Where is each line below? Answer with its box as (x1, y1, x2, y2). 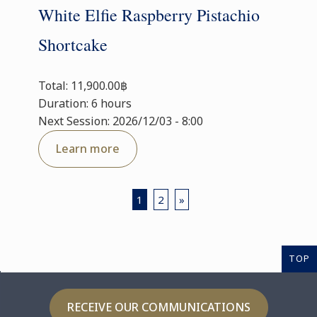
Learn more (56, 141, 120, 156)
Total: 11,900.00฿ (38, 78, 127, 93)
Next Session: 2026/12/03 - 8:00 (38, 113, 203, 129)
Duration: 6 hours (38, 96, 132, 111)
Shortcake (38, 33, 108, 56)
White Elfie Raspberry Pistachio (38, 4, 260, 26)
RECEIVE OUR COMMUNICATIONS (67, 299, 250, 315)
